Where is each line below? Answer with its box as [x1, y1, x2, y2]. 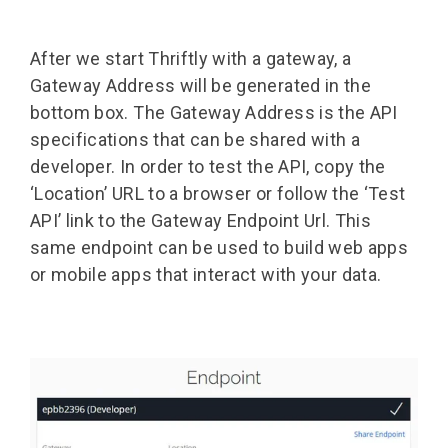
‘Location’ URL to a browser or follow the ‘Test [30, 182, 406, 204]
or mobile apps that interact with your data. [30, 263, 382, 285]
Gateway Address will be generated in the [30, 74, 372, 96]
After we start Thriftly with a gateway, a [30, 47, 352, 69]
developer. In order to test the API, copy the [30, 155, 386, 177]
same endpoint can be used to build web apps [30, 236, 409, 258]
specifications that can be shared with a [30, 128, 361, 150]
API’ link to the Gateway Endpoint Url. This [30, 209, 372, 231]
